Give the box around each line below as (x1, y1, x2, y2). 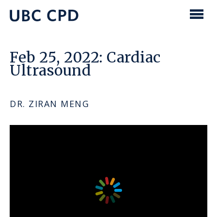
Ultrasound (10, 61, 91, 80)
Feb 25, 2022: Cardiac (10, 48, 161, 67)
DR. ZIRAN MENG (10, 98, 89, 110)
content (20, 15, 51, 26)
